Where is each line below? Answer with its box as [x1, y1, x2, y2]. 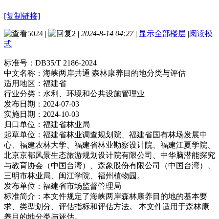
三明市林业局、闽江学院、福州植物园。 [4, 171, 145, 180]
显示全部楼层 [139, 29, 186, 38]
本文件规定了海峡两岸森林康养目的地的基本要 [43, 192, 207, 200]
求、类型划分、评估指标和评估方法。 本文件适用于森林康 [4, 202, 209, 211]
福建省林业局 [43, 120, 90, 129]
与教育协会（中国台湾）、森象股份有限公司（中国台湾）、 [4, 161, 215, 170]
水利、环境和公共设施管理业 [43, 89, 145, 98]
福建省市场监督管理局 [43, 181, 121, 190]
